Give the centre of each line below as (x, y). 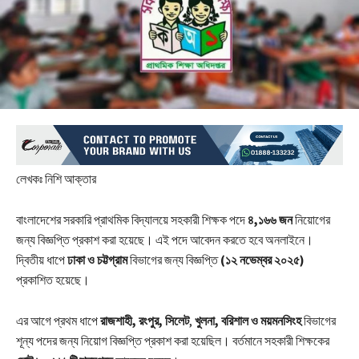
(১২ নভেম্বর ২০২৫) (262, 260)
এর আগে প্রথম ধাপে (58, 321)
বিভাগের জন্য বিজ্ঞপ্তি (174, 260)
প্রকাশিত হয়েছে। (53, 280)
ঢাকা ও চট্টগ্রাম (97, 260)
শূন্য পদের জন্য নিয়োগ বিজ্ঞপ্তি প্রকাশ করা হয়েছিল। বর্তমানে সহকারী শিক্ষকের (173, 341)
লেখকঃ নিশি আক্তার (57, 179)
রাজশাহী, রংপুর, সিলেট (145, 321)
